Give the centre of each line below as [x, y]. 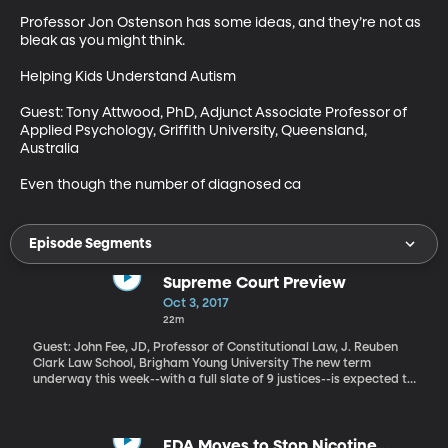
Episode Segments [90, 243]
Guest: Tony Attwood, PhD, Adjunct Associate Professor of [215, 112]
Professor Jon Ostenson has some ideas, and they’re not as [222, 22]
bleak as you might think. [102, 40]
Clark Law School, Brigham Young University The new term [162, 363]
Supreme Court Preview [254, 283]
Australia [49, 148]
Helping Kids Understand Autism [128, 76]
